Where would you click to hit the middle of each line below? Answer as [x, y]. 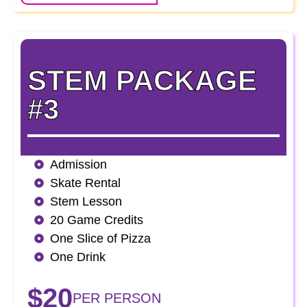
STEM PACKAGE [142, 80]
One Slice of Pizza [100, 238]
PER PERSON [117, 298]
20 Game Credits [96, 220]
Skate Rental [85, 183]
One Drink [77, 257]
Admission [78, 164]
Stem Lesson [86, 201]
